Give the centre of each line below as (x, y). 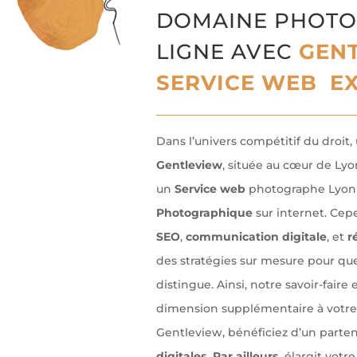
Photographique (204, 213)
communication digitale (256, 237)
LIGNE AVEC (227, 52)
